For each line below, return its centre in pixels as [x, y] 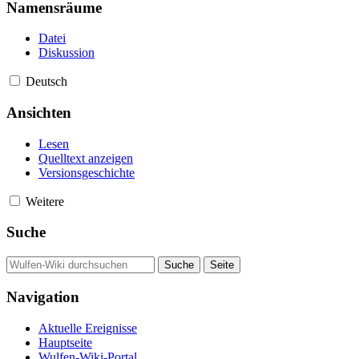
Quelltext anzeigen [86, 158]
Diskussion [67, 53]
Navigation [43, 296]
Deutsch [46, 82]
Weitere [45, 201]
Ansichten [39, 113]
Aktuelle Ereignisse [88, 328]
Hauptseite [65, 342]
